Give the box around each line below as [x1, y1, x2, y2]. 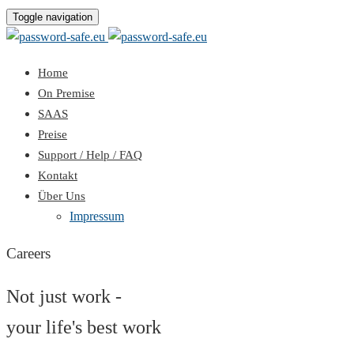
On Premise [38, 87, 95, 100]
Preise [38, 128, 67, 141]
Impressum [70, 209, 124, 223]
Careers [6, 244, 51, 262]
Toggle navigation [13, 11, 92, 23]
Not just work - [6, 285, 122, 307]
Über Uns [38, 190, 85, 202]
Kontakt [38, 169, 77, 182]
